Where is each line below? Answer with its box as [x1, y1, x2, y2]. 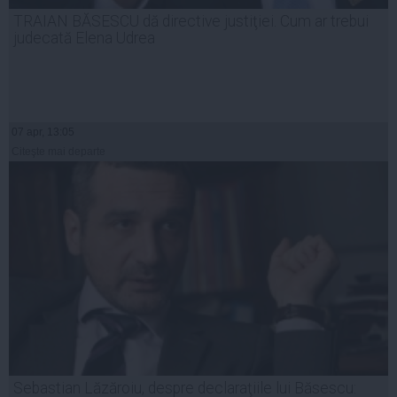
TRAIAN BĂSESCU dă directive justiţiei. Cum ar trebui [13, 12, 369, 31]
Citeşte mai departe [12, 145, 105, 159]
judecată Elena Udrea [13, 29, 155, 48]
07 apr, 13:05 [12, 126, 74, 139]
